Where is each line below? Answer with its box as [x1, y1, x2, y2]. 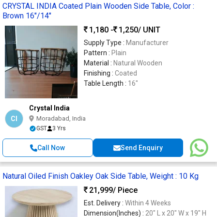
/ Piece [113, 185, 138, 195]
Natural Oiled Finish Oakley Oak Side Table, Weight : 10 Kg [2, 171, 199, 181]
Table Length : [84, 79, 128, 88]
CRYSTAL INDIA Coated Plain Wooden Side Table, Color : [2, 1, 194, 11]
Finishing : [84, 69, 115, 77]
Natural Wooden [113, 59, 162, 67]
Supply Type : [84, 39, 126, 47]
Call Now [37, 144, 65, 152]
